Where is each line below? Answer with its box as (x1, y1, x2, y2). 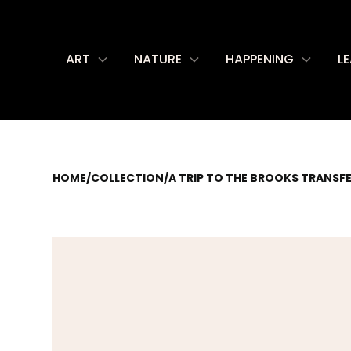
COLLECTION (91, 170, 165, 186)
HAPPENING (226, 50, 294, 68)
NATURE (134, 50, 182, 68)
